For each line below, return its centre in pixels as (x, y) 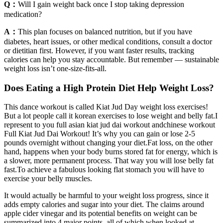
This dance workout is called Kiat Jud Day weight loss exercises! (106, 107)
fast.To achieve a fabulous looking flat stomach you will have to (104, 170)
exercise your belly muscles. (48, 179)
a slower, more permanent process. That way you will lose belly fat (109, 161)
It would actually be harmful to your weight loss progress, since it (106, 196)
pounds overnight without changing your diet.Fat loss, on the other (108, 143)
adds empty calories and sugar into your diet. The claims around (104, 205)
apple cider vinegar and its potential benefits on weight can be (101, 214)
